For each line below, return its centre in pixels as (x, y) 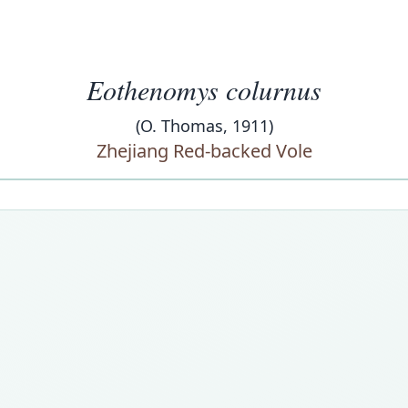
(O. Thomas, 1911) (204, 126)
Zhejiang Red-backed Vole (204, 151)
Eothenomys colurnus (204, 89)
